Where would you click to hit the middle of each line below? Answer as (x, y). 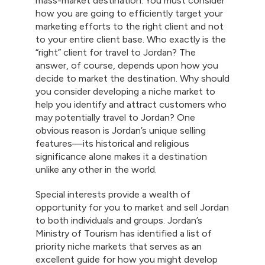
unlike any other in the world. (96, 170)
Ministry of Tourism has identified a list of (124, 234)
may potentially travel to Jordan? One (115, 118)
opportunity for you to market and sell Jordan (132, 208)
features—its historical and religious (112, 144)
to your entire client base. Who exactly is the (131, 40)
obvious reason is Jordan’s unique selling (121, 131)
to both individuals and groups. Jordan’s (119, 221)
